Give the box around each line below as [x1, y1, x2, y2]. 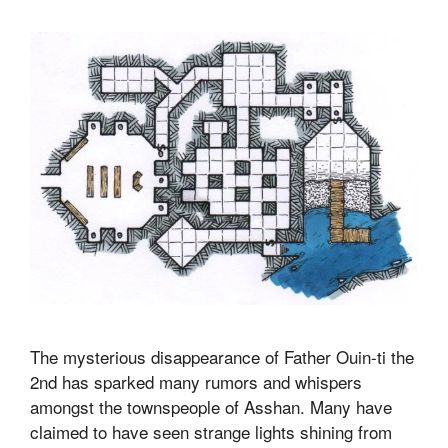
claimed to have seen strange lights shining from [30, 418, 392, 444]
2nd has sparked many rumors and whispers [30, 368, 362, 394]
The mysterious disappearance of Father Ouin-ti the [30, 343, 414, 369]
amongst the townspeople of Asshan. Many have [30, 393, 392, 419]
